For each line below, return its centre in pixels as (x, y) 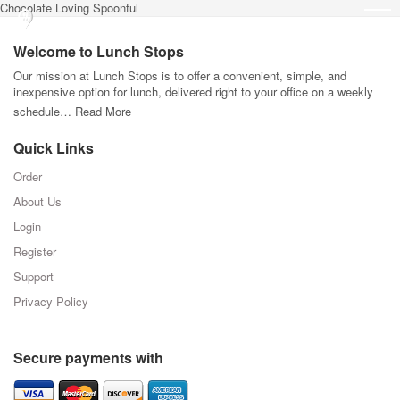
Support (33, 276)
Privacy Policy (51, 301)
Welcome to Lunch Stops (99, 51)
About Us (37, 201)
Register (35, 251)
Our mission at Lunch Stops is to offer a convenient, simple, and (180, 75)
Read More (103, 111)
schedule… (44, 111)
